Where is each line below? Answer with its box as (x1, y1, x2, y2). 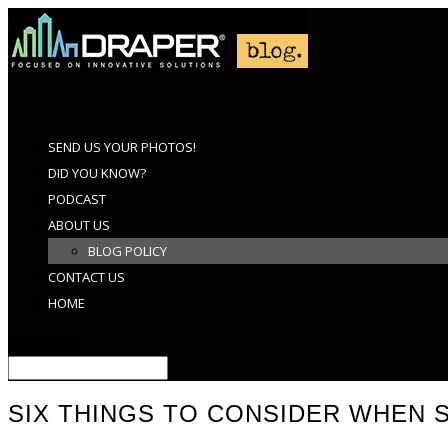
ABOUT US (48, 216, 110, 234)
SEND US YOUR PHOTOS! (48, 138, 196, 156)
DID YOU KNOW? (48, 164, 146, 182)
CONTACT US (48, 268, 125, 286)
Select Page (8, 333, 79, 351)
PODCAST (48, 190, 106, 208)
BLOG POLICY (88, 242, 167, 260)
